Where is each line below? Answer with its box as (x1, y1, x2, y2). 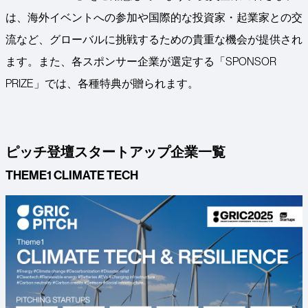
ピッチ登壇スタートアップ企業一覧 (5, 143, 225, 161)
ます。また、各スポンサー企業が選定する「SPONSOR (5, 54, 276, 69)
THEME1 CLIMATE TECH (5, 167, 138, 184)
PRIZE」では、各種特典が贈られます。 (5, 76, 199, 91)
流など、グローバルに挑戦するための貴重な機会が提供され (5, 32, 302, 47)
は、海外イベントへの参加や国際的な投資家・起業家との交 (5, 10, 302, 25)
